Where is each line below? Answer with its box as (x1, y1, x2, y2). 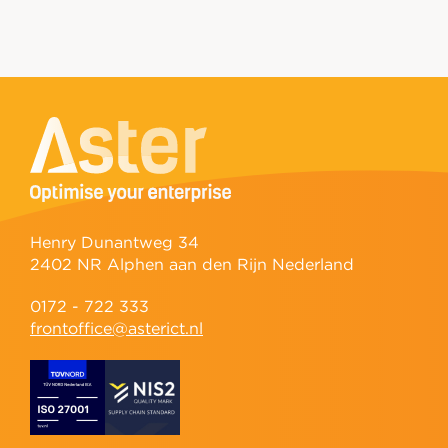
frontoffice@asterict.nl (30, 319, 203, 339)
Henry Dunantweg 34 (30, 233, 199, 253)
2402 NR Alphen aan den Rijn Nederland (30, 255, 354, 275)
